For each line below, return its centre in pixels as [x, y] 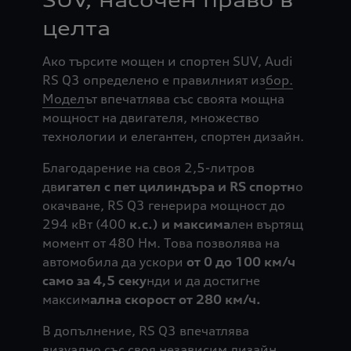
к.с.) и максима [179, 224]
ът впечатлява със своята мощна [184, 99]
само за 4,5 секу [94, 281]
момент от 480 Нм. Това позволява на [161, 243]
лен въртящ [266, 224]
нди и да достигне [203, 281]
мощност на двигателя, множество [150, 118]
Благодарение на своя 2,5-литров [148, 168]
